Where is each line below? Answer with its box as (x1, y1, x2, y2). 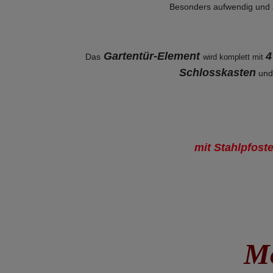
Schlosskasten (179, 66, 256, 79)
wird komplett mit (203, 52, 263, 62)
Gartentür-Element (101, 50, 203, 63)
